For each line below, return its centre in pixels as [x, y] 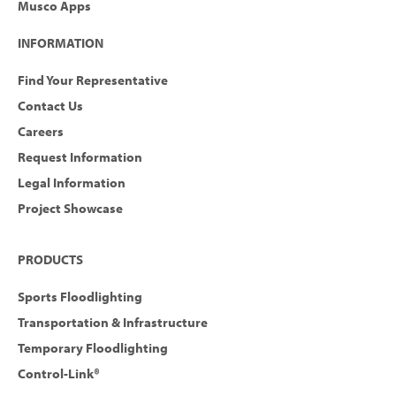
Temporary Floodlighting [93, 348]
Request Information [80, 157]
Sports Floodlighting [80, 297]
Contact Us [50, 106]
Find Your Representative [93, 80]
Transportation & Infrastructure [113, 323]
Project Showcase [70, 209]
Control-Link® [59, 374]
